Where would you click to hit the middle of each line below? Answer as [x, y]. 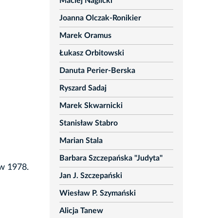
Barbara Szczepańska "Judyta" [111, 158]
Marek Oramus [85, 36]
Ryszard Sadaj [83, 88]
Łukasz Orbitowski [91, 53]
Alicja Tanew [81, 211]
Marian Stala [81, 141]
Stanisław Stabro [88, 123]
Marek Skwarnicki [91, 106]
